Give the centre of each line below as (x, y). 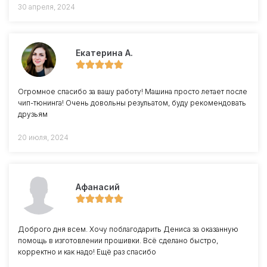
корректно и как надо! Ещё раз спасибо (87, 252)
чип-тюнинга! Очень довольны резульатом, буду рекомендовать (132, 103)
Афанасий (98, 187)
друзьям (33, 114)
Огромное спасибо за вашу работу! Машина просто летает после (133, 91)
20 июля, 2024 (43, 137)
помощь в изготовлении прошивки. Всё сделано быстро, (118, 240)
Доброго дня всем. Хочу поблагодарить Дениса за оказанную (128, 229)
